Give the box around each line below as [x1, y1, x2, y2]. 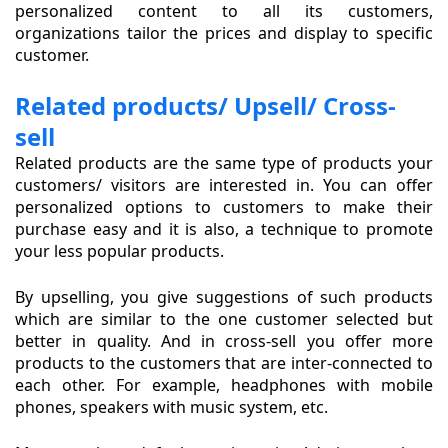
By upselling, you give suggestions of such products [15, 286, 433, 309]
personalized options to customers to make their [15, 196, 433, 219]
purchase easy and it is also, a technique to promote [15, 218, 433, 241]
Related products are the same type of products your [15, 152, 433, 175]
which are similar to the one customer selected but [15, 308, 433, 331]
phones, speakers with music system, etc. [15, 396, 328, 419]
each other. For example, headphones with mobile [15, 374, 433, 397]
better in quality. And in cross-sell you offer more [15, 330, 433, 353]
